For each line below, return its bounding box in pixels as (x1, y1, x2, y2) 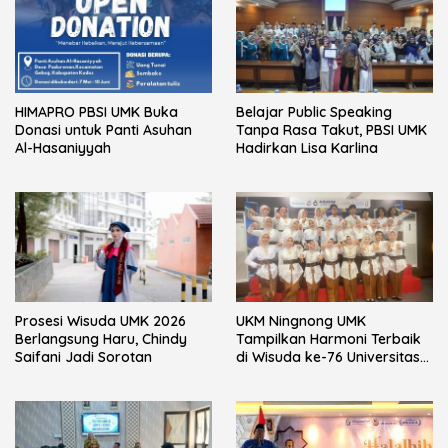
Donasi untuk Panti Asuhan (15, 120, 192, 139)
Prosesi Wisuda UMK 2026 (15, 312, 186, 331)
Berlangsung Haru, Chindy (15, 330, 187, 349)
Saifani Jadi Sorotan (15, 348, 152, 367)
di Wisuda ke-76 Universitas (236, 348, 420, 367)
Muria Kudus (236, 366, 318, 385)
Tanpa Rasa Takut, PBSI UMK (236, 120, 427, 139)
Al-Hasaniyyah (15, 138, 111, 157)
